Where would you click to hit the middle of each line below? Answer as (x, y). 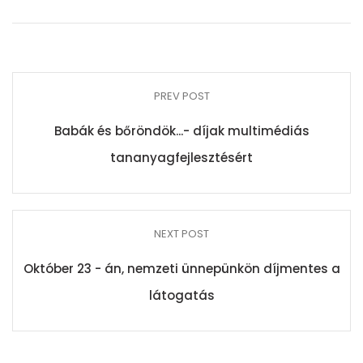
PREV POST (181, 96)
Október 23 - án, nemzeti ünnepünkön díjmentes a (181, 269)
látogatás (181, 295)
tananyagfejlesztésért (181, 158)
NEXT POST (181, 234)
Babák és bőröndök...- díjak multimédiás (181, 131)
